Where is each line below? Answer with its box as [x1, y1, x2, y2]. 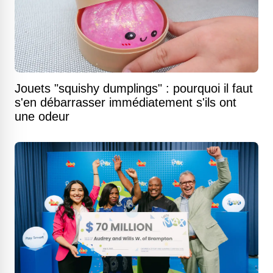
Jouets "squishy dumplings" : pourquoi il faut [15, 82, 253, 96]
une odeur [15, 110, 69, 124]
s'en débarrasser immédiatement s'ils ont [15, 96, 236, 110]
